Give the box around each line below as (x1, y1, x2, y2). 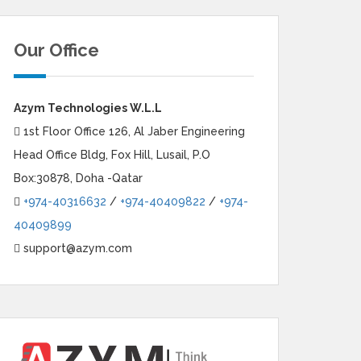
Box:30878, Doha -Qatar (14, 172, 143, 185)
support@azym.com (20, 242, 132, 255)
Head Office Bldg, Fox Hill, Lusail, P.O (14, 148, 210, 161)
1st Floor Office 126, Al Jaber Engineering (20, 125, 245, 138)
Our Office (14, 39, 99, 60)
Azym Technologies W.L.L (14, 102, 162, 114)
